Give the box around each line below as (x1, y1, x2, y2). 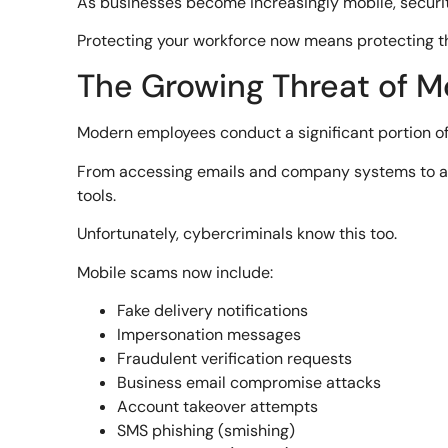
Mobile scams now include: (77, 261, 274, 283)
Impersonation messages (117, 324, 302, 345)
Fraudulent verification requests (117, 348, 353, 369)
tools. (77, 184, 117, 206)
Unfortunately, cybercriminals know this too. (77, 223, 398, 245)
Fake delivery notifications (117, 300, 309, 321)
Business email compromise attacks (117, 372, 382, 393)
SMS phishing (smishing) (117, 420, 296, 441)
